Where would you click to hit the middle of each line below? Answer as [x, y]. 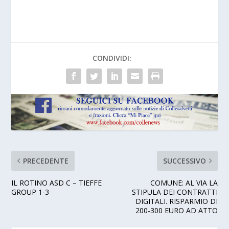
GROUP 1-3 [30, 192]
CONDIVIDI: [112, 58]
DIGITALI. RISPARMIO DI [176, 201]
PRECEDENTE [46, 161]
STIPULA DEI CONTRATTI [175, 192]
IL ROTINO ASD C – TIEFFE [57, 182]
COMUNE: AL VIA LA [184, 182]
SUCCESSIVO [184, 161]
